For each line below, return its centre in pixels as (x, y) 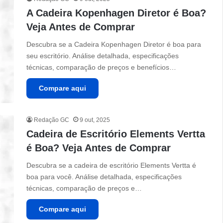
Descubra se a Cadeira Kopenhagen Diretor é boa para (114, 44)
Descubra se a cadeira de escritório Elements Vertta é (111, 166)
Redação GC (52, 120)
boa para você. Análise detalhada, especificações (104, 177)
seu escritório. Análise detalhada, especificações (103, 56)
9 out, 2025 (95, 120)
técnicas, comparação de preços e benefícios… (102, 67)
